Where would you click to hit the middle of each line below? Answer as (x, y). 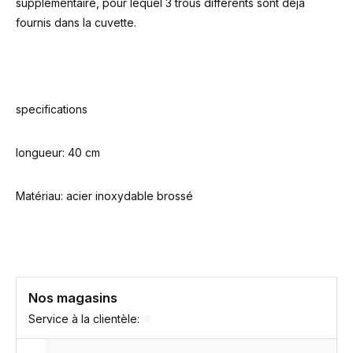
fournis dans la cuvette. (76, 22)
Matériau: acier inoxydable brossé (104, 196)
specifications (52, 109)
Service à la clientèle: (84, 319)
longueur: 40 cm (58, 152)
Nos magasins (73, 298)
